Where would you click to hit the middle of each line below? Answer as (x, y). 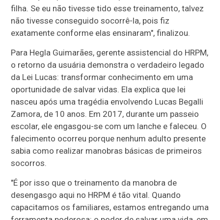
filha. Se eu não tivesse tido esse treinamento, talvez (108, 8)
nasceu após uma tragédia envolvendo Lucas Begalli (107, 101)
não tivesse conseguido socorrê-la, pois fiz (90, 20)
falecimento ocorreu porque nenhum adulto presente (109, 138)
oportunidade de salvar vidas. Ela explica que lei (98, 89)
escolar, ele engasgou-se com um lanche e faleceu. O (109, 126)
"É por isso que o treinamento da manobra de (94, 182)
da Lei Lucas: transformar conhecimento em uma (102, 77)
